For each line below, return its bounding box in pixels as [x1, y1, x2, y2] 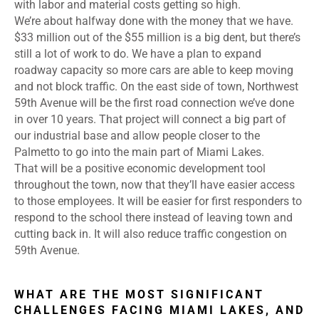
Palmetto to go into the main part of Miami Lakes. [14, 145, 264, 159]
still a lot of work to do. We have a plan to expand [14, 47, 261, 61]
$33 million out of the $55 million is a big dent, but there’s [14, 31, 300, 45]
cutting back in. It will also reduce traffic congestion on [14, 227, 287, 241]
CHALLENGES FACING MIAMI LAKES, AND [14, 303, 305, 318]
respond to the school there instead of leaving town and [14, 211, 293, 225]
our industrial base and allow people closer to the [14, 129, 260, 143]
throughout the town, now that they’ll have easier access [14, 178, 295, 192]
